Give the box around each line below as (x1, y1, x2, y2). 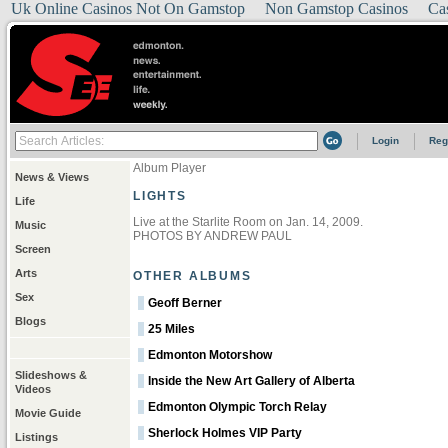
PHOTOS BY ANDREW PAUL (133, 229, 292, 243)
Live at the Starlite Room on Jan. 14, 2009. (133, 215, 363, 229)
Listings (15, 431, 58, 443)
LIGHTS (133, 189, 187, 203)
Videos (15, 383, 51, 395)
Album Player (133, 161, 206, 175)
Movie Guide (15, 407, 81, 419)
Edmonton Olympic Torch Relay (148, 400, 327, 414)
